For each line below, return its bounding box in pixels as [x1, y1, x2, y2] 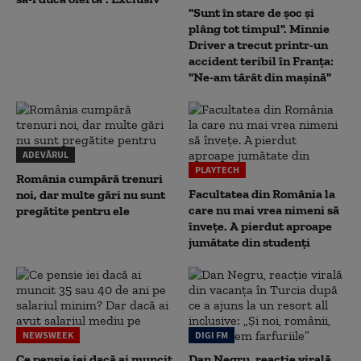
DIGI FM [195, 328, 228, 341]
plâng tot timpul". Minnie [189, 20, 330, 36]
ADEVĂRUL [23, 147, 68, 160]
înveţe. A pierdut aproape [189, 218, 332, 234]
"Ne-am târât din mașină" [189, 68, 331, 85]
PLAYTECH [195, 163, 239, 176]
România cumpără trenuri [16, 170, 163, 186]
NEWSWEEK [23, 328, 73, 341]
